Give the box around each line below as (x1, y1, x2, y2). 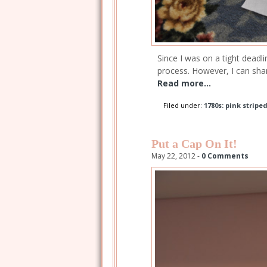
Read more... (157, 77, 211, 89)
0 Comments (201, 151, 249, 162)
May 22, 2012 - (151, 151, 201, 162)
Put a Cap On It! (151, 137, 237, 151)
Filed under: (163, 100, 204, 110)
